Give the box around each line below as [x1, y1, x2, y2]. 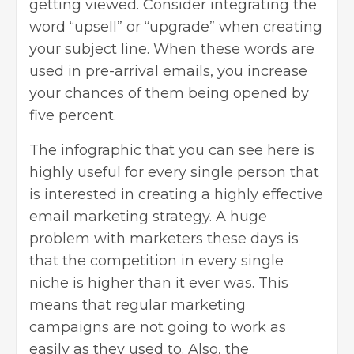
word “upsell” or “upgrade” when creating [29, 17, 322, 36]
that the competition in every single [29, 251, 284, 269]
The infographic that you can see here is [29, 141, 314, 159]
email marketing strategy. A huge [29, 207, 267, 225]
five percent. [29, 106, 116, 124]
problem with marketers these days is [29, 229, 299, 247]
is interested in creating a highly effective [29, 185, 323, 203]
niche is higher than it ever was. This [29, 273, 288, 292]
